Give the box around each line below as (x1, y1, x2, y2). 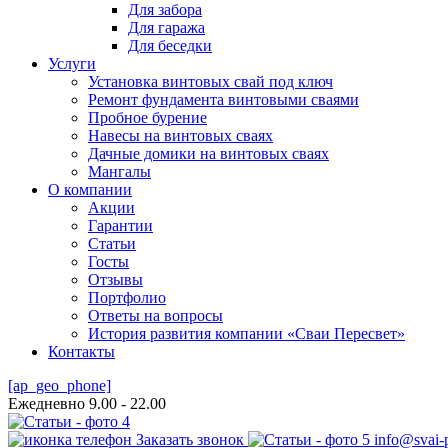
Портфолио (88, 289, 166, 306)
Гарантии (88, 217, 153, 234)
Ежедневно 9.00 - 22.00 (8, 395, 166, 412)
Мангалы (88, 163, 151, 180)
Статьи (88, 235, 136, 252)
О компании (48, 181, 132, 198)
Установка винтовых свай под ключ (88, 73, 333, 90)
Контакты (48, 343, 115, 360)
